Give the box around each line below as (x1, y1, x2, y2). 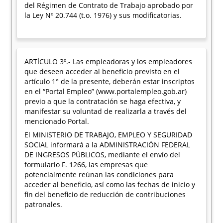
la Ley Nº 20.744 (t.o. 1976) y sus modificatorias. (24, 10, 182, 20)
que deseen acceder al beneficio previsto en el (24, 67, 180, 76)
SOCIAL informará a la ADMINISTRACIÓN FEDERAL (24, 140, 191, 149)
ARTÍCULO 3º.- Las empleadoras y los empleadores (24, 57, 193, 66)
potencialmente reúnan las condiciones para (24, 170, 174, 179)
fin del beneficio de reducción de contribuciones (24, 190, 186, 199)
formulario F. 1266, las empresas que (24, 160, 148, 169)
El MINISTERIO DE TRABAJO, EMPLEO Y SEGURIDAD (24, 130, 193, 139)
